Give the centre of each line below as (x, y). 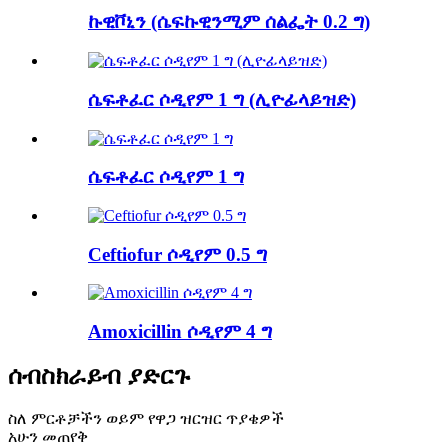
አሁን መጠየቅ (48, 436)
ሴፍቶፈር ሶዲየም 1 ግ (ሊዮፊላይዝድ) (222, 99)
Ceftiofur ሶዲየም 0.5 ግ (177, 254)
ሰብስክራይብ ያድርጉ (99, 376)
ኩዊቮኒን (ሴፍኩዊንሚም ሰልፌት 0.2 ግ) (229, 22)
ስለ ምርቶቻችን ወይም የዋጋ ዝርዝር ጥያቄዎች (146, 418)
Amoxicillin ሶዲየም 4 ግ (180, 332)
